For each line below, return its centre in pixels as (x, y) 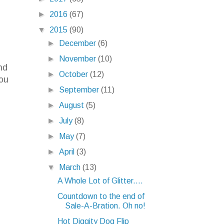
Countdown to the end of (101, 196)
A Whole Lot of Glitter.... (100, 180)
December (79, 43)
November (79, 58)
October (75, 74)
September (80, 89)
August (73, 105)
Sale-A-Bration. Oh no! (105, 205)
